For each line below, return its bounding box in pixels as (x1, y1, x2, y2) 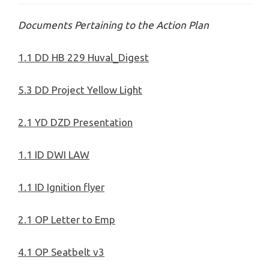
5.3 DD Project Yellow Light (18, 84, 142, 96)
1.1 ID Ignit (18, 181, 67, 193)
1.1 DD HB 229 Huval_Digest (18, 52, 149, 64)
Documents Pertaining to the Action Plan (18, 19, 209, 31)
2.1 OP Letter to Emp (18, 214, 115, 226)
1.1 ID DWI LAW (18, 149, 89, 161)
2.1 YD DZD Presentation (18, 116, 133, 128)
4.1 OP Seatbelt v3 (18, 246, 104, 258)
